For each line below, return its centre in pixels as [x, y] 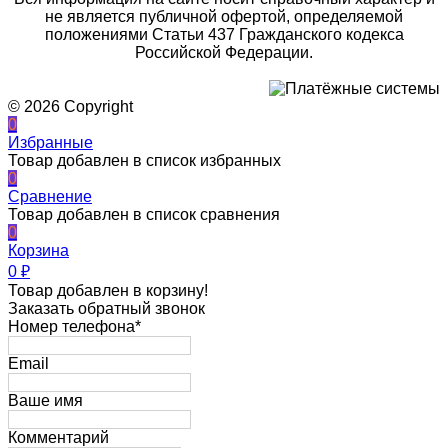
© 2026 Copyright [70, 106]
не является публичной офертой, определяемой [224, 16]
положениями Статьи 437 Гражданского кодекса [224, 34]
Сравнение [50, 196]
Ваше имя [45, 400]
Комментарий [58, 437]
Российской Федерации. [224, 52]
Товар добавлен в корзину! [108, 290]
